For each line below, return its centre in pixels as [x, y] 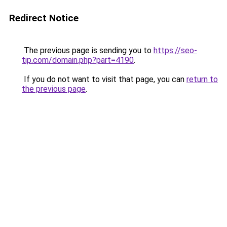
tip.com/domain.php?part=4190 [78, 60]
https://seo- [175, 50]
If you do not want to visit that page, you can [104, 79]
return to [202, 79]
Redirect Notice [44, 18]
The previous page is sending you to [88, 50]
